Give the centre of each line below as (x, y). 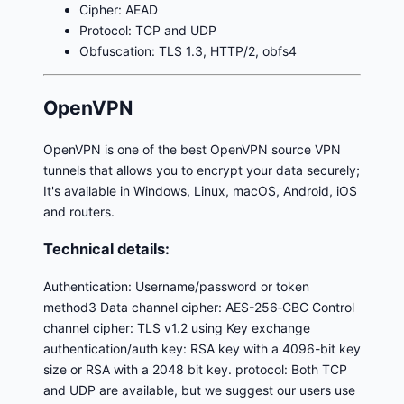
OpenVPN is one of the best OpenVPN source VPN (192, 150)
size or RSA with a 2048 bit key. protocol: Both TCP (195, 370)
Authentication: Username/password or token (176, 287)
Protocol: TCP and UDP (148, 31)
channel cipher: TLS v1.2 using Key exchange (177, 328)
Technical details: (106, 248)
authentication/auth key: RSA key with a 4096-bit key (202, 349)
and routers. (79, 212)
